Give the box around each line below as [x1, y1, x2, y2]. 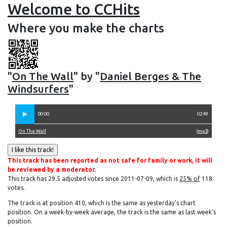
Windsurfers [8, 83, 69, 95]
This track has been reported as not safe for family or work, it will [8, 157, 212, 164]
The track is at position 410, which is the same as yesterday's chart [8, 200, 196, 206]
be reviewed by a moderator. [8, 166, 96, 173]
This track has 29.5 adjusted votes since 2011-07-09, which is [8, 175, 179, 182]
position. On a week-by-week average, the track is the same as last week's [8, 209, 216, 215]
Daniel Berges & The [100, 70, 201, 82]
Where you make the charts [8, 21, 164, 35]
